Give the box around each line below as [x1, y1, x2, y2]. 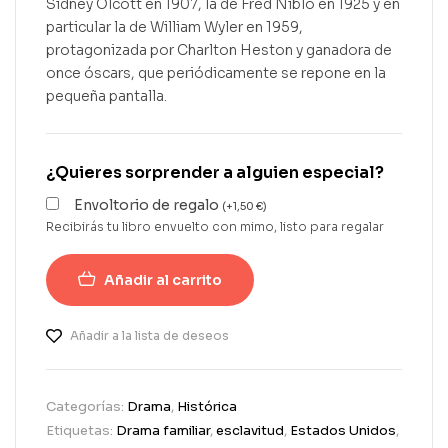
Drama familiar [116, 421, 210, 439]
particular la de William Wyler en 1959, [46, 18, 303, 36]
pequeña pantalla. [46, 87, 167, 105]
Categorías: [46, 397, 127, 415]
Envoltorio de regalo [74, 195, 222, 214]
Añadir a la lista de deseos [70, 327, 229, 343]
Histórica [177, 397, 237, 415]
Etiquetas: [46, 421, 116, 439]
